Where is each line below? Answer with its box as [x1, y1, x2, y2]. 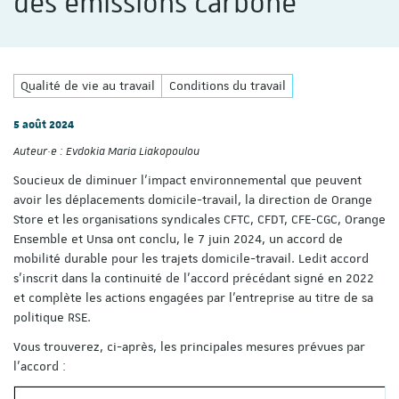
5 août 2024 [13, 115, 74, 132]
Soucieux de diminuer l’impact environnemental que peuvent [13, 171, 362, 188]
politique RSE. [13, 308, 91, 325]
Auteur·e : [13, 143, 66, 159]
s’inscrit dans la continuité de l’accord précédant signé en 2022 [13, 269, 374, 286]
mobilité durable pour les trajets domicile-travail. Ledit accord [13, 249, 369, 266]
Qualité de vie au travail [20, 77, 156, 94]
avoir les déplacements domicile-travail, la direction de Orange [13, 191, 372, 208]
